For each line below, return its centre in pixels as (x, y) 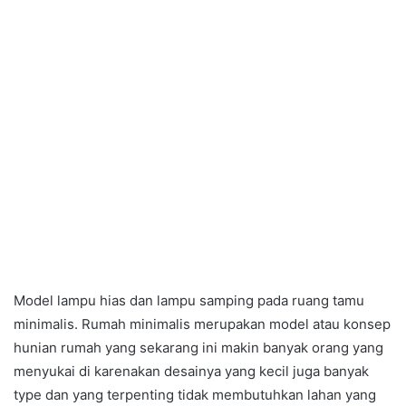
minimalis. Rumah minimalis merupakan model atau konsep (202, 324)
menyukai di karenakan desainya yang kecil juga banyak (191, 371)
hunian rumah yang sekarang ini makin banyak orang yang (198, 347)
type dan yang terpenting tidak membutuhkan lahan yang (195, 394)
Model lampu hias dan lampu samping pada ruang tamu (189, 300)
